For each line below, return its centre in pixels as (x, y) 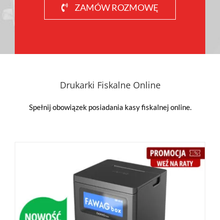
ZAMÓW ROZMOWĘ (116, 7)
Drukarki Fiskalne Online (110, 85)
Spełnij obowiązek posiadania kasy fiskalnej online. (110, 107)
